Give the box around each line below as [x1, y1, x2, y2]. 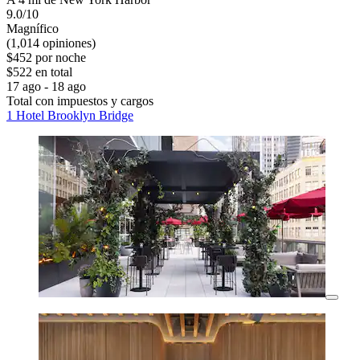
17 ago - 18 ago [6, 80, 86, 94]
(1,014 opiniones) [6, 36, 96, 51]
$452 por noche [6, 51, 86, 65]
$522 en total [6, 65, 72, 80]
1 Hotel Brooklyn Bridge [6, 108, 133, 123]
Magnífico [6, 22, 59, 36]
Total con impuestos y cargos [6, 94, 153, 108]
